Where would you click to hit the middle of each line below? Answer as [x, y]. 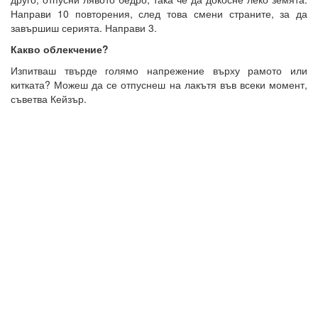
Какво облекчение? [60, 49]
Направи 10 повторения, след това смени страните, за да [159, 13]
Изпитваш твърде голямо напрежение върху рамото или [159, 70]
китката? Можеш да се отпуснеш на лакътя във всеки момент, [159, 84]
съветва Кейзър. [49, 98]
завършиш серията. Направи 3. [84, 27]
